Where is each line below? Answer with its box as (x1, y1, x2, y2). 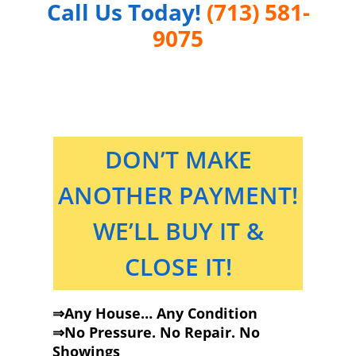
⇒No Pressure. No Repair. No (52, 322, 260, 342)
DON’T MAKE (104, 143, 252, 176)
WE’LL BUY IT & (92, 215, 264, 248)
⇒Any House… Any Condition (52, 303, 257, 323)
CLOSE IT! (124, 250, 232, 284)
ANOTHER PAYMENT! (58, 179, 298, 212)
